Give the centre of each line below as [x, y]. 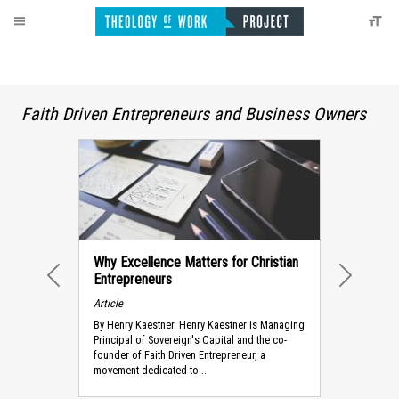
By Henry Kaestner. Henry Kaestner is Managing [199, 325]
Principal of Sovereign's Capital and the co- [190, 340]
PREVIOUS [91, 291]
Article [108, 303]
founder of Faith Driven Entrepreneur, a [179, 355]
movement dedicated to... [150, 370]
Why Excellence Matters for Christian [196, 262]
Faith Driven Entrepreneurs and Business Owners [194, 114]
